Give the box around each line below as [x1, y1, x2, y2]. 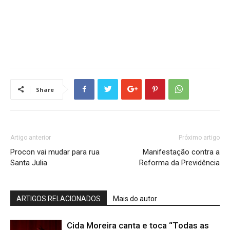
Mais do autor [113, 194, 157, 203]
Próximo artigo [179, 133, 220, 141]
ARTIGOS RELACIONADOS [16, 194, 101, 203]
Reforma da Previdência [139, 158, 220, 167]
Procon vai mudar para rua [10, 147, 100, 157]
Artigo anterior [10, 133, 51, 141]
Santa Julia [10, 158, 47, 167]
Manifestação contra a [143, 147, 220, 157]
